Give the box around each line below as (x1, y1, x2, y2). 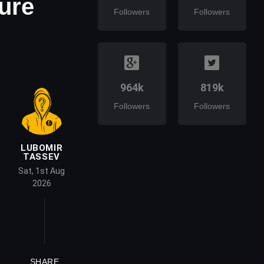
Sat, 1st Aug (18, 166, 65, 176)
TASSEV (23, 151, 60, 162)
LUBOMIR (20, 143, 63, 153)
